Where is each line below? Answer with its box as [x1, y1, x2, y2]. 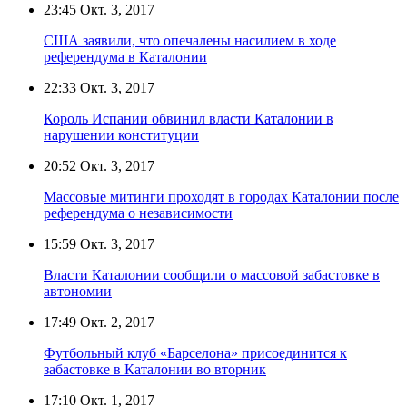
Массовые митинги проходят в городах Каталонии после [44, 188, 399, 204]
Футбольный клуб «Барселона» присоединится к [44, 344, 347, 361]
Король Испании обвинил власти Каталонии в [44, 110, 333, 126]
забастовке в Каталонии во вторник [44, 361, 266, 377]
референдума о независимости [44, 204, 233, 221]
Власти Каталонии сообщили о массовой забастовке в [44, 266, 380, 283]
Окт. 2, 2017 [76, 313, 154, 330]
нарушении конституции [44, 126, 199, 143]
